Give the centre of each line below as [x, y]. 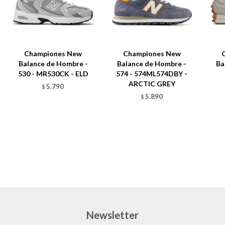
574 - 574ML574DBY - [152, 74]
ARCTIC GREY [152, 84]
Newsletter [113, 215]
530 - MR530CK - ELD [53, 74]
